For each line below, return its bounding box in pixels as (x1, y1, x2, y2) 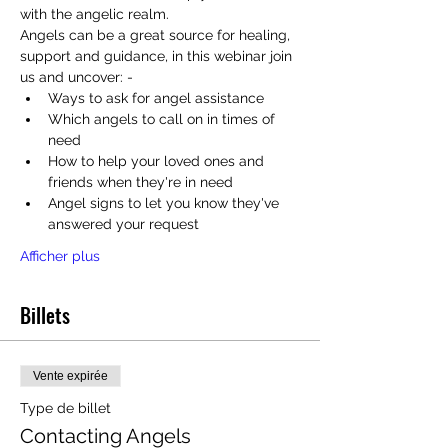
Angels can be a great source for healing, (20, 27, 294, 43)
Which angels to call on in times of (48, 111, 279, 127)
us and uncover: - (20, 69, 137, 85)
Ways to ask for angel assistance (48, 90, 264, 106)
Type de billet (20, 400, 111, 416)
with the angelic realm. (20, 6, 169, 22)
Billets (20, 300, 70, 330)
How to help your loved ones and (48, 153, 268, 169)
